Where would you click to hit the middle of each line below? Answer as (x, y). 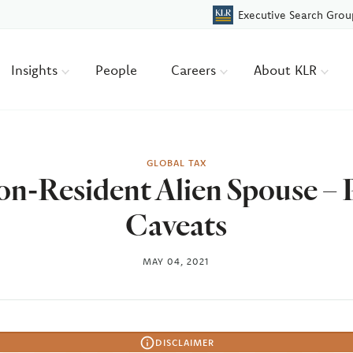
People (117, 69)
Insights (37, 69)
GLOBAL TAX (176, 163)
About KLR (288, 69)
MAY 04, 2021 (176, 261)
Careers (196, 69)
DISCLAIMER (184, 342)
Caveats (176, 225)
